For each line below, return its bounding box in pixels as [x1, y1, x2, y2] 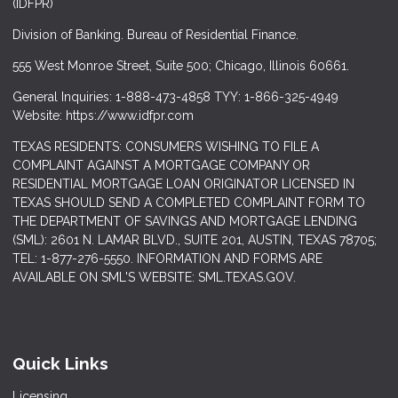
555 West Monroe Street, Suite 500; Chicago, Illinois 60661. [12, 59, 349, 74]
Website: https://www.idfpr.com [12, 108, 194, 123]
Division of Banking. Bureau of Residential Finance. [12, 28, 298, 43]
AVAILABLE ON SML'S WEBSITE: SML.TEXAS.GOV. [12, 270, 296, 285]
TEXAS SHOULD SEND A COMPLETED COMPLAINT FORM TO [12, 195, 365, 211]
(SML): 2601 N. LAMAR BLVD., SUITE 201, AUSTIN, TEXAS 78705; [12, 233, 377, 248]
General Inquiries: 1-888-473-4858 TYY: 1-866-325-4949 [12, 90, 338, 105]
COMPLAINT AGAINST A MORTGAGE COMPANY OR [12, 158, 310, 173]
